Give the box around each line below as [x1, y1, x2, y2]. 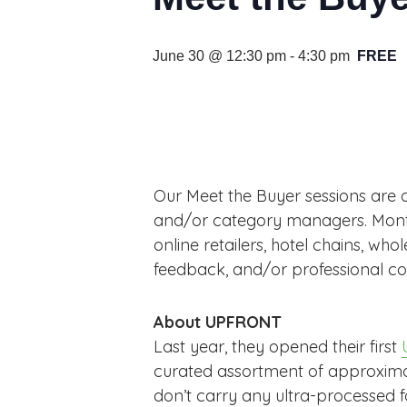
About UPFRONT [154, 312, 282, 333]
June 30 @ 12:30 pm [153, 48, 286, 64]
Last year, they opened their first [154, 336, 402, 357]
